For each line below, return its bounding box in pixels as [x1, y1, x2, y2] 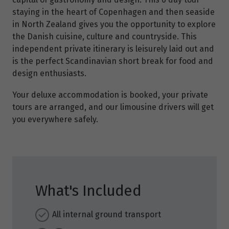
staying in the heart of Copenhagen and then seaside [12, 7, 215, 17]
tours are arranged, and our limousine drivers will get [12, 102, 214, 112]
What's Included [35, 181, 141, 200]
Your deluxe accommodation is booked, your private [12, 90, 208, 100]
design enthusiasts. [12, 68, 86, 79]
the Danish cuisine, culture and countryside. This [12, 32, 197, 42]
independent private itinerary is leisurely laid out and [12, 44, 214, 54]
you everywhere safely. [12, 114, 98, 125]
